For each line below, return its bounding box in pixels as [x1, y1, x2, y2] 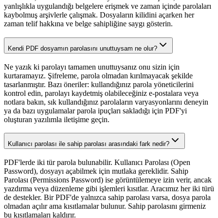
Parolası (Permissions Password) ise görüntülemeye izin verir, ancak [4, 176, 212, 184]
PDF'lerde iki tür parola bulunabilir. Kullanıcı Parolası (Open [4, 158, 190, 167]
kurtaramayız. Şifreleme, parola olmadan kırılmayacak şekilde [4, 71, 193, 80]
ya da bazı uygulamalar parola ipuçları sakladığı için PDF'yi [4, 106, 187, 115]
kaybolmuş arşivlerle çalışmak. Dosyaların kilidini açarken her [4, 11, 194, 19]
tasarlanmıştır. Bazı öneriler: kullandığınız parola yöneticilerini [4, 80, 194, 89]
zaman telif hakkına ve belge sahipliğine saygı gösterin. [4, 19, 173, 28]
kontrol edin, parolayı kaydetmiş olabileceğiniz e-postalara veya [4, 89, 199, 97]
